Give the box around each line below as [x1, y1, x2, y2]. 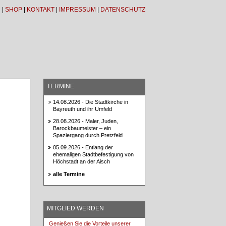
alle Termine [52, 171, 85, 177]
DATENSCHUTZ [100, 6, 145, 14]
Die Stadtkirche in [85, 98, 128, 105]
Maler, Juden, [85, 118, 118, 125]
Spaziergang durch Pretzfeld [52, 132, 123, 139]
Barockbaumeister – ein [52, 125, 111, 132]
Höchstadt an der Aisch [52, 158, 110, 165]
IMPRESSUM [59, 6, 96, 14]
